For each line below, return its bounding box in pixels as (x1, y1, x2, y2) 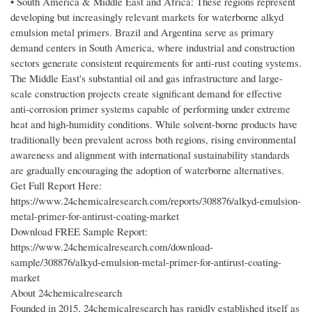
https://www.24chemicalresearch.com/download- (10, 240, 213, 254)
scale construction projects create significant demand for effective (10, 86, 282, 101)
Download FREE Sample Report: (10, 224, 148, 239)
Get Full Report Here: (10, 178, 102, 193)
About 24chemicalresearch (10, 286, 122, 300)
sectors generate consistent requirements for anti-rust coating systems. (10, 56, 302, 70)
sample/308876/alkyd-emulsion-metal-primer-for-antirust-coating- (10, 255, 281, 270)
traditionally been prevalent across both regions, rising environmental (10, 132, 296, 147)
